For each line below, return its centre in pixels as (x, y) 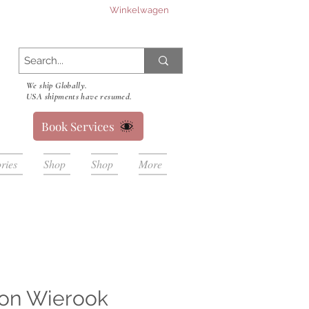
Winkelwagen (139, 10)
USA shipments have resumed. (79, 97)
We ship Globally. (57, 86)
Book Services (78, 126)
